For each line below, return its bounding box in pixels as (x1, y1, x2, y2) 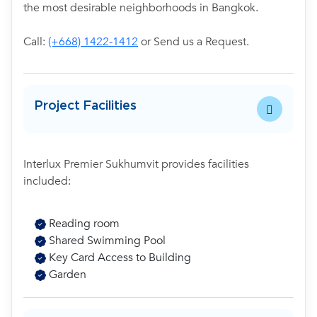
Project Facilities (35, 99, 137, 113)
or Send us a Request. (138, 34, 249, 50)
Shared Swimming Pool (46, 233, 166, 248)
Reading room (46, 216, 120, 231)
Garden (46, 267, 86, 282)
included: (23, 173, 71, 189)
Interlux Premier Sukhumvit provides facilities (23, 156, 249, 172)
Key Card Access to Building (46, 250, 191, 265)
